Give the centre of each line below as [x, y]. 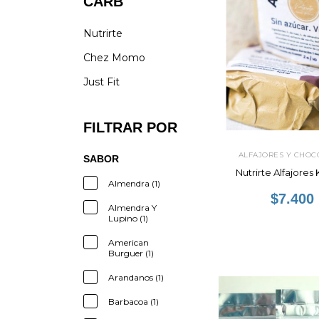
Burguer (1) [131, 253]
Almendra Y [132, 208]
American [129, 242]
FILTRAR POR [130, 127]
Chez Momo [114, 58]
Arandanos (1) [136, 277]
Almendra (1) [134, 183]
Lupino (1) [128, 218]
